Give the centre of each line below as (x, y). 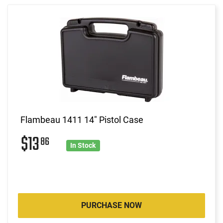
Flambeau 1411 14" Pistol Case (82, 119)
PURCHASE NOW (111, 205)
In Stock (83, 145)
